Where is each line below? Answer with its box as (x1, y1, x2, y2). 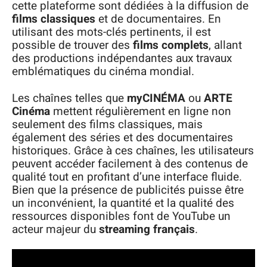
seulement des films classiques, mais (12, 116, 203, 133)
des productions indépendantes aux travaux (12, 50, 232, 67)
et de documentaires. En (95, 11, 221, 27)
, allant (209, 37, 242, 54)
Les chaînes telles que (12, 89, 127, 107)
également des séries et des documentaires (12, 129, 233, 146)
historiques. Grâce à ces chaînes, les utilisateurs (12, 142, 254, 159)
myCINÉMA (127, 89, 185, 107)
